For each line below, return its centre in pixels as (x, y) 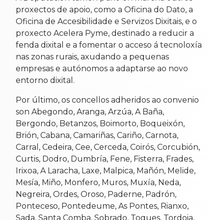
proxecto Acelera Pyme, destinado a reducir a (105, 33)
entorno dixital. (45, 80)
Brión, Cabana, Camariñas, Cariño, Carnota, (97, 135)
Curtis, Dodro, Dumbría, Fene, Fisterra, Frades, (105, 159)
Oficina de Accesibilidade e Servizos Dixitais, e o (106, 21)
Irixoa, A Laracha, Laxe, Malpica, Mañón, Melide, (106, 170)
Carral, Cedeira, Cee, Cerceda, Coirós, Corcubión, (108, 147)
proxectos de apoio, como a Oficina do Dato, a (104, 9)
